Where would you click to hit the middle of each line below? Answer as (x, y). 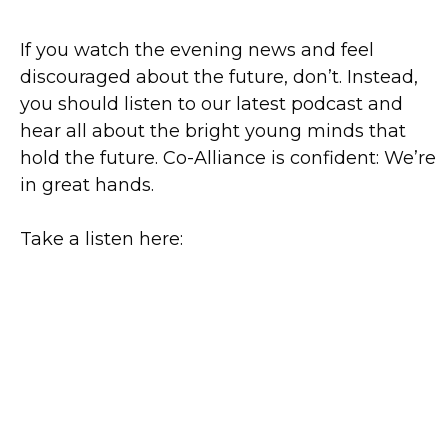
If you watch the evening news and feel (197, 49)
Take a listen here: (104, 238)
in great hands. (87, 184)
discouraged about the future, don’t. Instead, (219, 76)
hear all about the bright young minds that (213, 130)
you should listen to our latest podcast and (211, 103)
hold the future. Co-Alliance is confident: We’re (228, 157)
